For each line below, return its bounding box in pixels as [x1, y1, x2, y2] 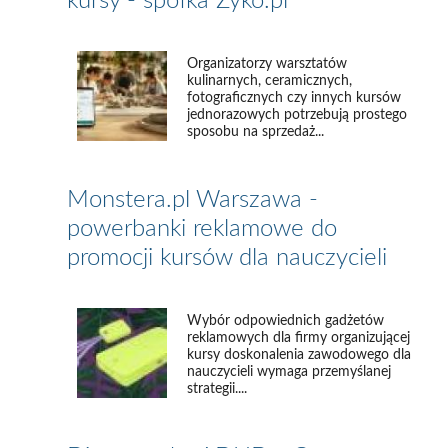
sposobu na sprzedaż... [187, 124, 325, 139]
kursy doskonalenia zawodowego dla [187, 347, 412, 362]
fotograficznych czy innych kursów [187, 90, 402, 105]
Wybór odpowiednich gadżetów [187, 313, 385, 328]
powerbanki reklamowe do [67, 216, 338, 241]
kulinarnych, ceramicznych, [187, 73, 353, 88]
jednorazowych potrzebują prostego [187, 107, 408, 122]
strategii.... [187, 381, 248, 396]
